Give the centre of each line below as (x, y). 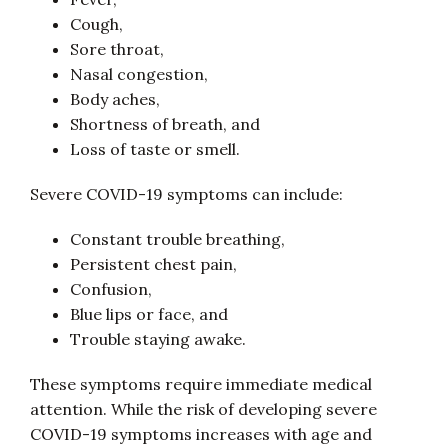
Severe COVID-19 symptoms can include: (186, 194)
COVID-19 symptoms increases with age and (201, 434)
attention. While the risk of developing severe (203, 409)
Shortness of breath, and (165, 124)
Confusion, (111, 289)
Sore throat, (117, 49)
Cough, (96, 24)
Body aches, (115, 99)
